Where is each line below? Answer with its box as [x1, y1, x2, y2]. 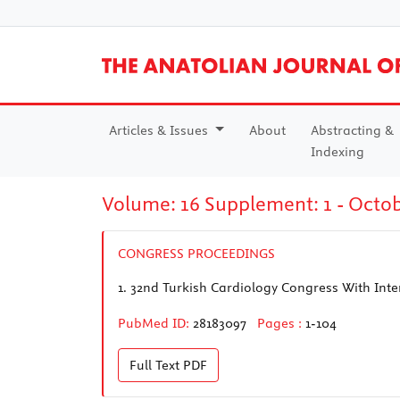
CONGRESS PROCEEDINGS [118, 245, 275, 262]
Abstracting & [310, 121, 394, 138]
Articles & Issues [109, 121, 212, 138]
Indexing [310, 143, 364, 160]
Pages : [257, 314, 305, 331]
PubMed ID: [118, 314, 189, 331]
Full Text [129, 356, 183, 373]
